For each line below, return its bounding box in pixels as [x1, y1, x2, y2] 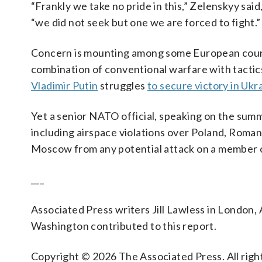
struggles [98, 79, 148, 92]
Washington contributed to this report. [31, 219, 217, 232]
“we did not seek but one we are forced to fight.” [31, 16, 261, 29]
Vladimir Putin [31, 79, 98, 92]
